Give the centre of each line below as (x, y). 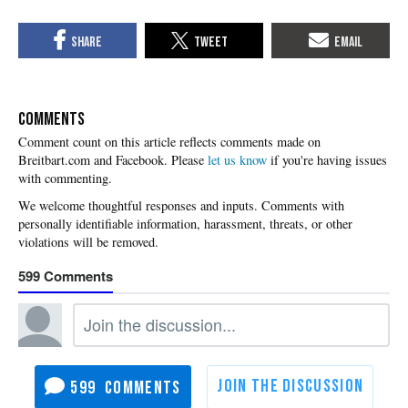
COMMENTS (51, 119)
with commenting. (65, 178)
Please (189, 159)
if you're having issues (327, 159)
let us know (237, 159)
